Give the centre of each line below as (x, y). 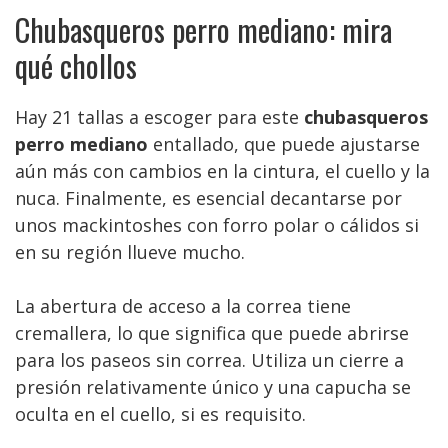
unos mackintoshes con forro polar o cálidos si (217, 225)
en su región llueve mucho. (130, 252)
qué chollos (76, 65)
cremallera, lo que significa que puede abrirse (212, 333)
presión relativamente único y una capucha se (213, 387)
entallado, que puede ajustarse (284, 144)
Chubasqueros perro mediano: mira (203, 29)
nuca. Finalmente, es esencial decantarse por (208, 198)
